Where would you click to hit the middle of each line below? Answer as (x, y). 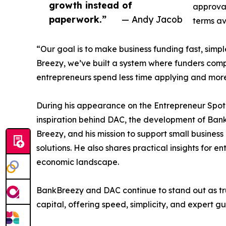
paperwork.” (78, 19)
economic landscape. (78, 162)
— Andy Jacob (152, 19)
